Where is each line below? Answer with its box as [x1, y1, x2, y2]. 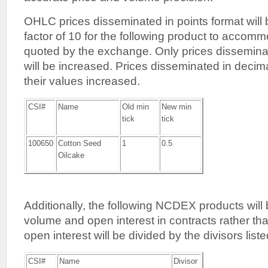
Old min [121, 102, 149, 111]
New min [161, 102, 191, 111]
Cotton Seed [57, 139, 101, 148]
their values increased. [24, 74, 140, 87]
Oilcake [57, 151, 84, 160]
